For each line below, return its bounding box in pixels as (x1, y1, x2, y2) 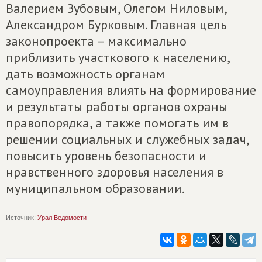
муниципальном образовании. (6, 180, 185, 196)
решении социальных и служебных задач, (6, 131, 249, 147)
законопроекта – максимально (6, 33, 187, 49)
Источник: (6, 214, 37, 221)
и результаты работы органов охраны (6, 98, 227, 115)
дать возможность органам (6, 65, 165, 82)
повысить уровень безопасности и (6, 147, 206, 164)
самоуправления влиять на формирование (6, 82, 256, 98)
